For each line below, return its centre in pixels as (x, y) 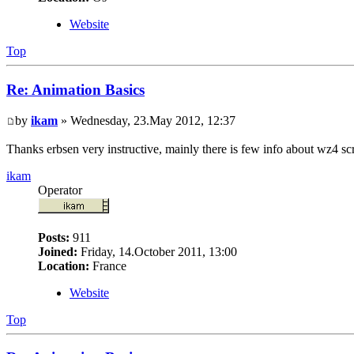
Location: (64, 265)
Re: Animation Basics (75, 90)
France (108, 265)
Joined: (58, 251)
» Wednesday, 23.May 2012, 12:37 (147, 120)
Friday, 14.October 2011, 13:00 (157, 251)
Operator (60, 190)
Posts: (54, 237)
